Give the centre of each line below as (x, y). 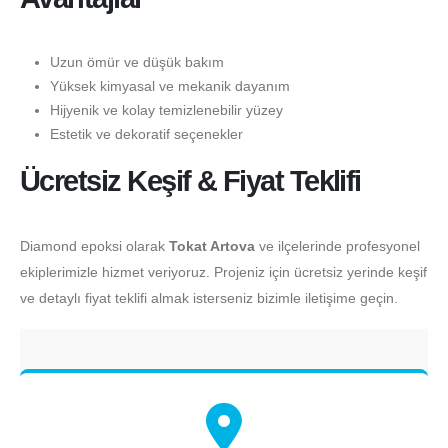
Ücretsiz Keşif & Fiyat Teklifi (190, 180)
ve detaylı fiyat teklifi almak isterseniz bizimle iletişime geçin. (209, 297)
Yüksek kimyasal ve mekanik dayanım (169, 85)
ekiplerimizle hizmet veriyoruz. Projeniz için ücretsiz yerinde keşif (223, 271)
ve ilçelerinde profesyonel (337, 245)
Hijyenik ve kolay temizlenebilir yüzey (166, 109)
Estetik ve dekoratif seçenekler (146, 133)
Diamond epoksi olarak (94, 245)
